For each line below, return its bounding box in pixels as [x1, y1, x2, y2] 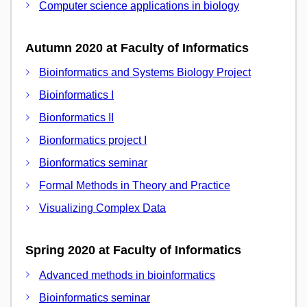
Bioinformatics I [39, 89, 114, 101]
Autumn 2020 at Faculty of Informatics [25, 40, 249, 55]
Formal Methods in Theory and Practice [39, 180, 230, 192]
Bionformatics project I [39, 134, 147, 147]
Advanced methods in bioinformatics [39, 269, 215, 281]
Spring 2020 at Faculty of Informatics [25, 243, 241, 258]
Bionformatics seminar [39, 157, 147, 169]
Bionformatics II [39, 112, 114, 124]
